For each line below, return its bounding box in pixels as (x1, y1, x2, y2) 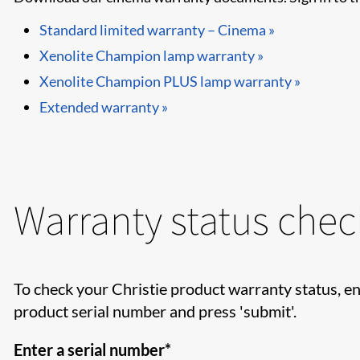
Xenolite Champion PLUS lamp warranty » (39, 72, 301, 90)
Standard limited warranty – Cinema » (39, 21, 275, 39)
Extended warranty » (39, 98, 168, 116)
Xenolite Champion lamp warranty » (39, 47, 264, 64)
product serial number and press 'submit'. (14, 301, 297, 321)
